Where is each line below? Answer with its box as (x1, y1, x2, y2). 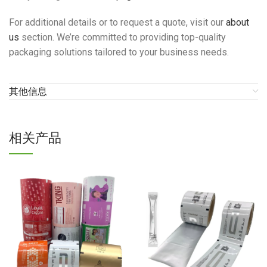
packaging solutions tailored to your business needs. (9, 46, 229, 58)
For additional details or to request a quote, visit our (9, 17, 226, 29)
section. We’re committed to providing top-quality (19, 32, 226, 44)
